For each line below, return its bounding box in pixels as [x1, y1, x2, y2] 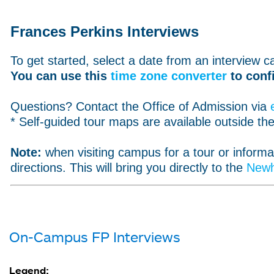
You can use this [10, 69, 111, 83]
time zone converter [111, 69, 227, 83]
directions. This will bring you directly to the [10, 161, 246, 174]
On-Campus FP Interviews [9, 228, 180, 245]
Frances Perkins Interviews [10, 23, 199, 40]
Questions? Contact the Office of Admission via [10, 100, 270, 113]
